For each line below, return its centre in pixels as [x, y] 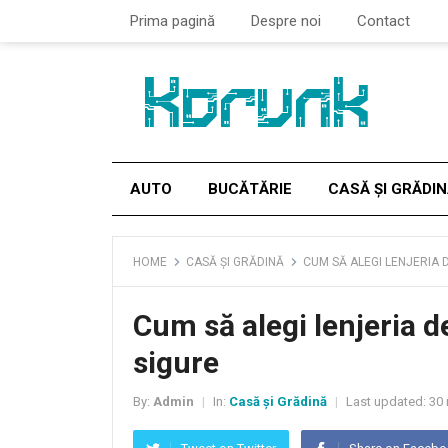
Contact [383, 21]
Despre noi [286, 21]
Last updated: [386, 401]
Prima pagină [172, 21]
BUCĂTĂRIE [250, 189]
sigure [176, 362]
